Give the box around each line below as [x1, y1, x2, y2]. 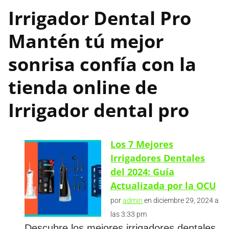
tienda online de [8, 74, 157, 100]
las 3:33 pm [110, 210, 147, 218]
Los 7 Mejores [110, 138, 173, 150]
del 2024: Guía [110, 165, 174, 178]
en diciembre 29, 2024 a [143, 196, 219, 204]
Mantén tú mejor [8, 28, 164, 54]
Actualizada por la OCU [110, 179, 216, 192]
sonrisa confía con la [8, 51, 196, 77]
